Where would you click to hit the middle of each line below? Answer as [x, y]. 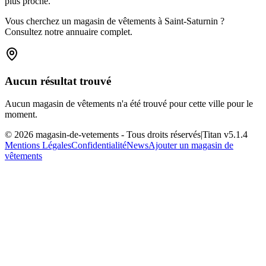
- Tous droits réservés [160, 135]
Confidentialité [99, 145]
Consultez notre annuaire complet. [69, 31]
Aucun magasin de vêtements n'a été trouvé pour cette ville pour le [129, 104]
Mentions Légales [38, 145]
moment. [21, 115]
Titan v [216, 135]
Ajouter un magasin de [191, 145]
